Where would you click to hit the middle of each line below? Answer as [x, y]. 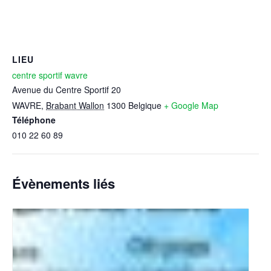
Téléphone [34, 120]
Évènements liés [64, 184]
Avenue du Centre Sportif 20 [67, 90]
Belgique [145, 106]
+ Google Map [191, 106]
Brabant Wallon [75, 106]
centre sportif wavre [50, 75]
